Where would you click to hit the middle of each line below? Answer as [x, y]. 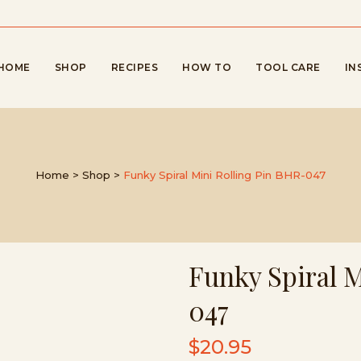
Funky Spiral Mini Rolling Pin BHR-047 [224, 175]
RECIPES [134, 67]
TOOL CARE [288, 67]
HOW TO [207, 67]
